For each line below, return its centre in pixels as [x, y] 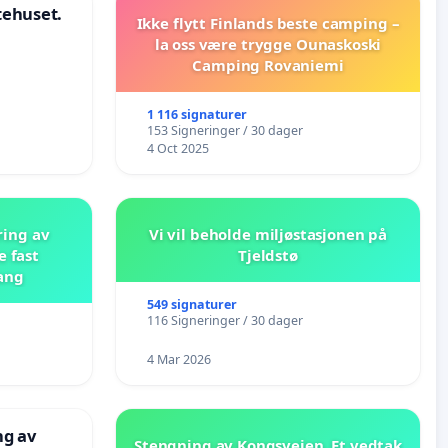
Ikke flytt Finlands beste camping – [268, 23]
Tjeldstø [268, 255]
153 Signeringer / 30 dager [224, 131]
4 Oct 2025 [177, 149]
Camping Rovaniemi [268, 65]
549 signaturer [191, 305]
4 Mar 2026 [178, 360]
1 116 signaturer [196, 115]
